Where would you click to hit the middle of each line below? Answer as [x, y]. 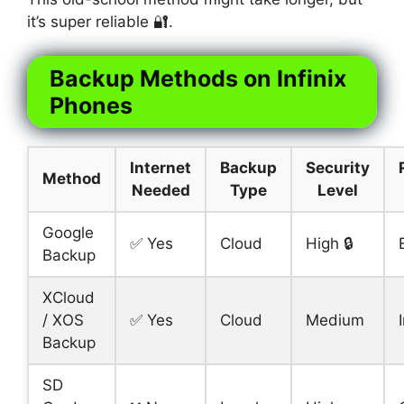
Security [338, 168]
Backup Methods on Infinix [198, 79]
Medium [335, 321]
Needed [161, 191]
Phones [91, 106]
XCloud [69, 298]
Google [68, 233]
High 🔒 [330, 244]
